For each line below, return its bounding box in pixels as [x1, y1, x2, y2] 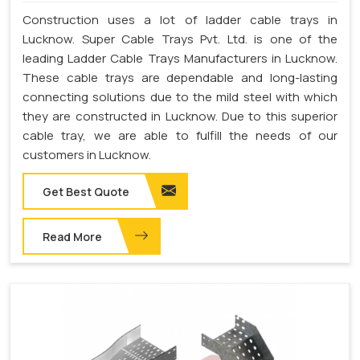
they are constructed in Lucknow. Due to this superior [22, 108, 337, 125]
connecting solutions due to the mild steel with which [22, 88, 337, 106]
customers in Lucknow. [22, 146, 151, 164]
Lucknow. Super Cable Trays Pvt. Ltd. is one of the [22, 31, 337, 48]
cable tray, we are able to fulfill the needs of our [22, 127, 337, 145]
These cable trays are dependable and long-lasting [22, 69, 337, 87]
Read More [43, 229, 102, 245]
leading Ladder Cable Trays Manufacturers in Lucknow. [22, 50, 337, 67]
